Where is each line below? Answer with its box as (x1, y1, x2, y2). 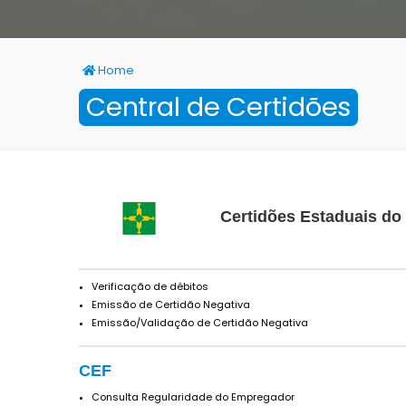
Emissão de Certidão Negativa (92, 296, 250, 312)
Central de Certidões (86, 88, 351, 125)
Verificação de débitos (92, 278, 208, 294)
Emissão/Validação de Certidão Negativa (92, 314, 308, 330)
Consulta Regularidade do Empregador (92, 389, 295, 404)
